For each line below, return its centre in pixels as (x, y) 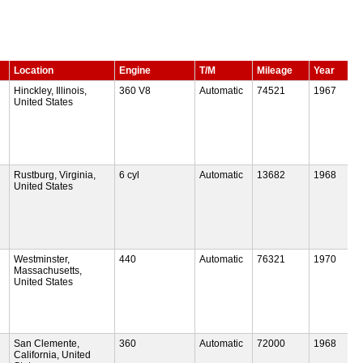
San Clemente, (47, 343)
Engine (135, 70)
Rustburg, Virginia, (55, 175)
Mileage (274, 70)
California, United (53, 354)
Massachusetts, (48, 270)
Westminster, (42, 259)
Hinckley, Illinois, (51, 90)
